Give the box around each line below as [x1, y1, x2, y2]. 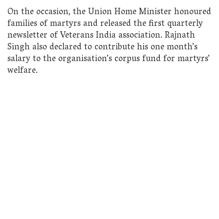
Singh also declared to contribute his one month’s [7, 40, 197, 56]
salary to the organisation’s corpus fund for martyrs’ [7, 51, 210, 68]
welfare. [7, 63, 38, 80]
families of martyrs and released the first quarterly [7, 16, 203, 33]
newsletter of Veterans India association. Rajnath [7, 28, 195, 44]
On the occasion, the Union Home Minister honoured [7, 4, 211, 21]
